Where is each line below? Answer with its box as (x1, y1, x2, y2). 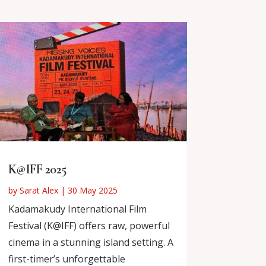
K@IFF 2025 (8, 161, 66, 178)
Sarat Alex (19, 185, 58, 197)
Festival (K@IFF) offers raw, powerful (8, 219, 170, 233)
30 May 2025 (67, 185, 118, 197)
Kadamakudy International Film (8, 202, 147, 216)
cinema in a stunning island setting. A (8, 236, 173, 249)
